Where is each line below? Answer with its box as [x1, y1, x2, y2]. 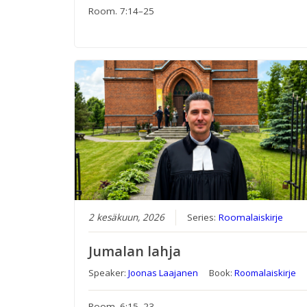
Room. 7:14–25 [88, 5, 155, 18]
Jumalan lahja [88, 242, 182, 261]
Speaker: [88, 267, 129, 280]
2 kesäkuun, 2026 [88, 211, 165, 224]
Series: [187, 211, 219, 224]
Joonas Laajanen [128, 267, 199, 280]
